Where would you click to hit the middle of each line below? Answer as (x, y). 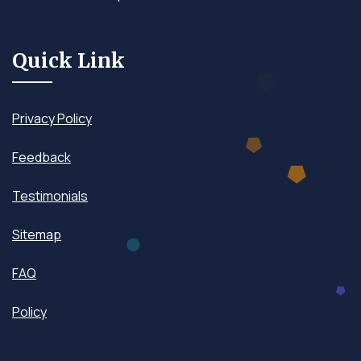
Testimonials (50, 195)
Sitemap (37, 234)
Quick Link (68, 60)
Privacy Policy (52, 118)
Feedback (41, 157)
